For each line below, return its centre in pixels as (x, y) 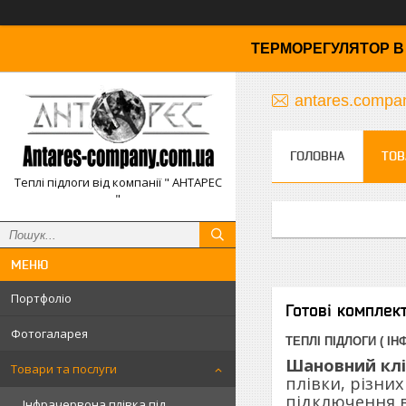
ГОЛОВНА (317, 156)
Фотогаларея (49, 333)
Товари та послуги (64, 369)
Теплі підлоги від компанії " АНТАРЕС (118, 182)
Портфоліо (41, 298)
